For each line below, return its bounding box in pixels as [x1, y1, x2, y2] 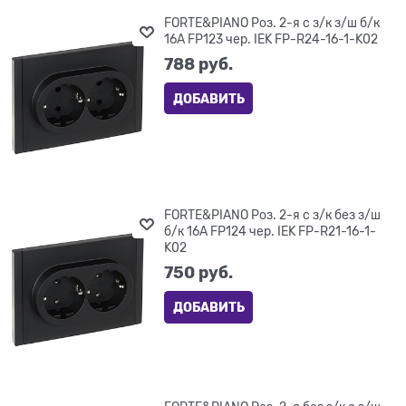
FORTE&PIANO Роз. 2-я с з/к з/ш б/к [164, 14, 381, 30]
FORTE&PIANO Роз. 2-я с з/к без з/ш [164, 207, 382, 222]
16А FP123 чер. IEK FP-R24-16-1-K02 [164, 31, 379, 46]
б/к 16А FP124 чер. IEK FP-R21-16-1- [164, 223, 377, 238]
